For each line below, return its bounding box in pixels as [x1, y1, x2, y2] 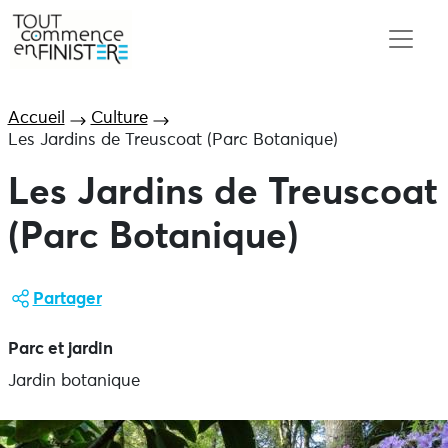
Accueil [7, 110, 65, 127]
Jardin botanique [7, 373, 140, 390]
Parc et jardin [7, 341, 113, 358]
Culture [90, 110, 148, 127]
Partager [32, 291, 102, 308]
